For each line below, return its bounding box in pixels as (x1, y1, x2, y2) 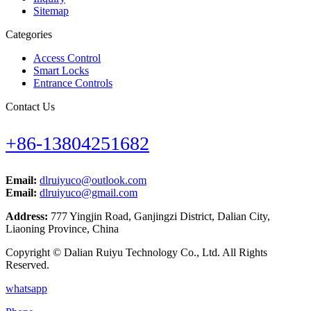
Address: (6, 210, 51, 222)
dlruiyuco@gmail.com (40, 186, 137, 199)
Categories (6, 28, 52, 40)
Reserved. (6, 258, 49, 271)
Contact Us (6, 100, 55, 112)
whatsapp (6, 282, 47, 294)
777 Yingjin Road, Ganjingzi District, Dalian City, (51, 210, 270, 222)
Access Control (33, 51, 101, 64)
